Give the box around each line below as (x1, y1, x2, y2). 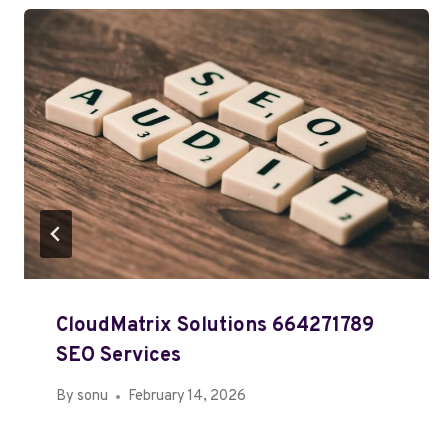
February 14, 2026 (128, 387, 247, 407)
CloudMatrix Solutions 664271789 (56, 312, 374, 339)
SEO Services (56, 342, 181, 369)
